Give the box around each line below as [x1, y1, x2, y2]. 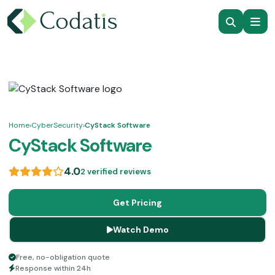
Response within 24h [15, 263, 91, 273]
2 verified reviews [80, 166, 151, 177]
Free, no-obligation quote [16, 252, 110, 262]
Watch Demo [112, 224, 169, 235]
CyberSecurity [31, 120, 83, 130]
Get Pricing [113, 197, 162, 208]
